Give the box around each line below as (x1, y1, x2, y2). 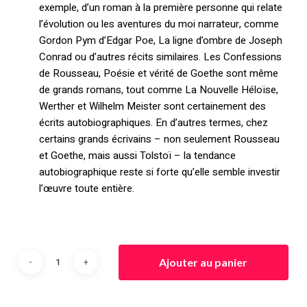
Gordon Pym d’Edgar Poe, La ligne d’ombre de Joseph (38, 33, 282, 49)
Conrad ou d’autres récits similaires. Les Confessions (38, 49, 282, 65)
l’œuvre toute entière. (38, 181, 134, 197)
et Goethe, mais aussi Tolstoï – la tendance (38, 148, 236, 164)
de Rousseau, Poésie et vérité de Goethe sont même (38, 66, 278, 82)
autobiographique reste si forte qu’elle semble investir (38, 164, 280, 180)
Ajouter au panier (159, 255, 248, 269)
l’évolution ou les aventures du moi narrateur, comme (38, 16, 279, 32)
